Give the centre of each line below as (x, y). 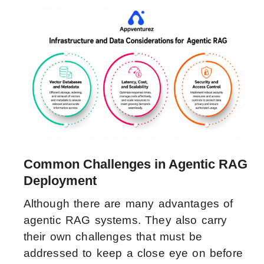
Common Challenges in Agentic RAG (135, 164)
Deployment (60, 180)
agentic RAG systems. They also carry (125, 220)
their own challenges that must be (113, 236)
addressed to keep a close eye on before (133, 253)
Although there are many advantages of (128, 203)
